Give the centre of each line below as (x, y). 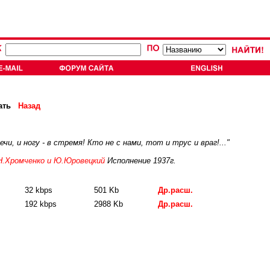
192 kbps (41, 204)
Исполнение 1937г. (140, 161)
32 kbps (39, 190)
